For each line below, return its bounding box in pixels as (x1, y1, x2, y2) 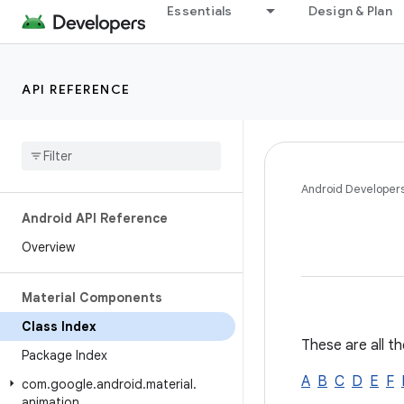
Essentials (167, 3, 233, 19)
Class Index (22, 318, 96, 335)
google (50, 376, 93, 392)
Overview (22, 239, 75, 255)
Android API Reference (22, 210, 168, 226)
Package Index (22, 347, 107, 363)
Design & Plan (308, 3, 392, 19)
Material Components (22, 289, 162, 306)
